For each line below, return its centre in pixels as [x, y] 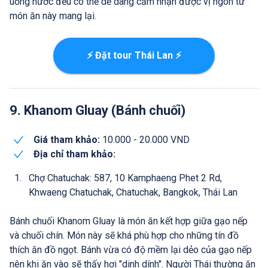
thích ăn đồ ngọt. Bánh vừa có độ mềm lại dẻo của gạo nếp [131, 249]
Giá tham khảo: [67, 139]
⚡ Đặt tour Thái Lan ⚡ [134, 55]
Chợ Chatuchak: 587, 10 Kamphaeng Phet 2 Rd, [125, 178]
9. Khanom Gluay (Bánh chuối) [98, 110]
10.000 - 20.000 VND [145, 139]
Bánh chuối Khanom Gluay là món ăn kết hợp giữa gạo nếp [129, 221]
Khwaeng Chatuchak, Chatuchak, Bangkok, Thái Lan [133, 192]
